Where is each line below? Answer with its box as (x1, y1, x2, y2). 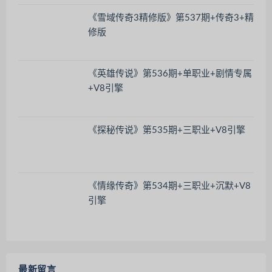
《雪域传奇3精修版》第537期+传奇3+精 (88, 13, 254, 22)
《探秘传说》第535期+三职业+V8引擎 (88, 125, 245, 135)
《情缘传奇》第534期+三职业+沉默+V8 (88, 182, 251, 191)
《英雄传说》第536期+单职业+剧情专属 (88, 69, 252, 79)
